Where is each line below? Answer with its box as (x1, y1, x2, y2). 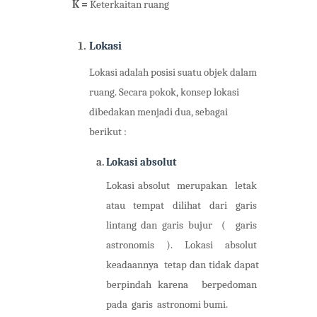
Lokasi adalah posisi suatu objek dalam (88, 67, 257, 79)
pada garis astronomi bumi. (105, 299, 228, 311)
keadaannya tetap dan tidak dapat (105, 259, 259, 272)
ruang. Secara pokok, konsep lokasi (88, 86, 239, 99)
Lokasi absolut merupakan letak (105, 180, 259, 192)
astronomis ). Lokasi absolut (105, 239, 259, 252)
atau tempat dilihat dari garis (105, 200, 259, 212)
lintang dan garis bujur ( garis (105, 219, 259, 232)
